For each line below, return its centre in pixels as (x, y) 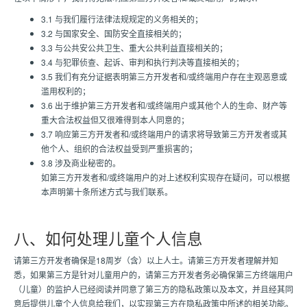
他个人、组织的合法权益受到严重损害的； (119, 148)
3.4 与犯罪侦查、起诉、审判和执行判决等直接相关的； (143, 62)
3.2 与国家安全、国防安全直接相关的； (114, 33)
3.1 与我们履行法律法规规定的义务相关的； (122, 19)
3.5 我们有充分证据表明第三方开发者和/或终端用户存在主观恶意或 (164, 76)
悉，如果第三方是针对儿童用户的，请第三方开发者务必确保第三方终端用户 (153, 274)
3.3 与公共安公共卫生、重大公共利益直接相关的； (134, 48)
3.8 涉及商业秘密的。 (81, 163)
